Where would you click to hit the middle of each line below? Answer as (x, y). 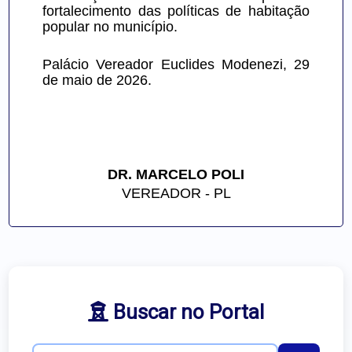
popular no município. (110, 27)
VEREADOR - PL (176, 194)
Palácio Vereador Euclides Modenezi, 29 (176, 65)
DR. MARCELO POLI (176, 175)
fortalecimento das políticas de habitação (176, 11)
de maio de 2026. (97, 81)
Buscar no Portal (186, 313)
